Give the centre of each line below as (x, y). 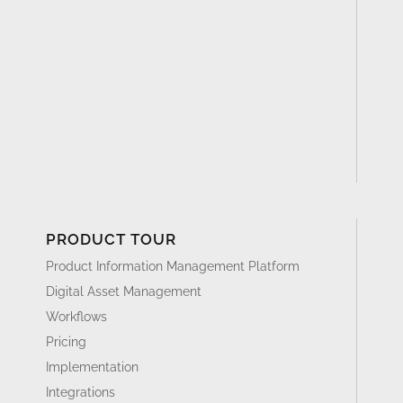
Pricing (66, 341)
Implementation (92, 367)
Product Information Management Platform (172, 266)
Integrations (80, 392)
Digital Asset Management (123, 291)
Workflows (76, 316)
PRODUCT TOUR (111, 239)
